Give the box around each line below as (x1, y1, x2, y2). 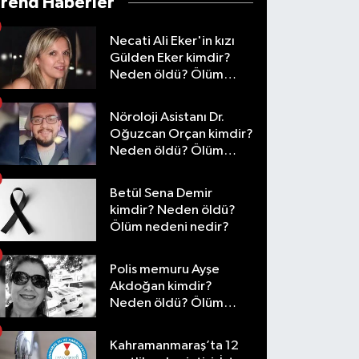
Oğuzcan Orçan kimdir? (110, 127, 254, 141)
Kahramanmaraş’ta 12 (110, 338, 240, 353)
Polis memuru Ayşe (110, 262, 220, 276)
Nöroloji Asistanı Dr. (110, 110, 225, 124)
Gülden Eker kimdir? (110, 50, 232, 65)
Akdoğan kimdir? (110, 279, 213, 293)
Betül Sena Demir (110, 186, 213, 200)
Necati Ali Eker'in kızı (110, 34, 236, 48)
